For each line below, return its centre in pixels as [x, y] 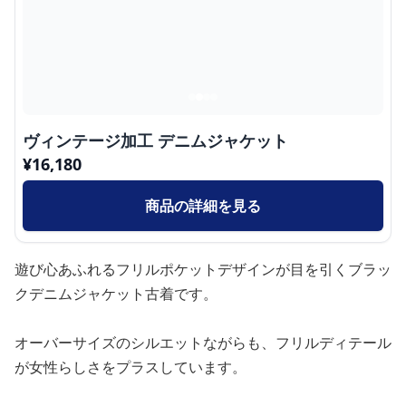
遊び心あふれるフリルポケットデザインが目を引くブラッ [203, 269]
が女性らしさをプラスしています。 [130, 367]
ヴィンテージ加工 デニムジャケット [155, 140]
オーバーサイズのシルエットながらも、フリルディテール [203, 342]
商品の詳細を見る [203, 205]
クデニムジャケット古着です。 [116, 293]
